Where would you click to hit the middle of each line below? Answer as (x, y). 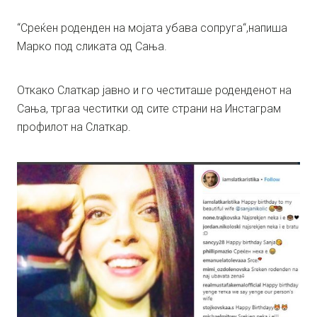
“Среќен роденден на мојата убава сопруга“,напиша (152, 28)
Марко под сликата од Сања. (92, 47)
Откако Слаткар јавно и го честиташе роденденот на (154, 91)
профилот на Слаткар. (74, 127)
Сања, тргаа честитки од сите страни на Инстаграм (149, 109)
